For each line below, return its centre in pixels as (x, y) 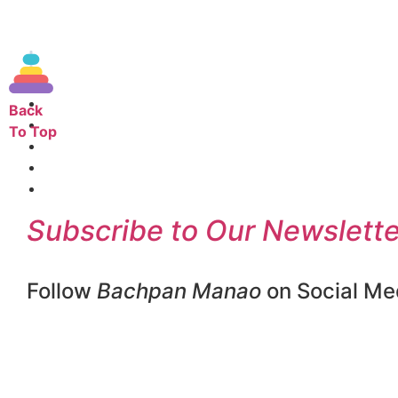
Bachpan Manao (179, 291)
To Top (33, 132)
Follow (62, 291)
